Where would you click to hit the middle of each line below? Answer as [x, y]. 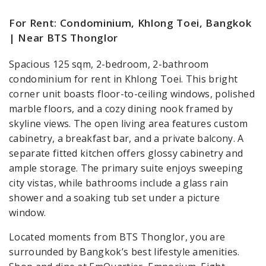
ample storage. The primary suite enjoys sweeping [126, 168]
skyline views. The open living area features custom [129, 124]
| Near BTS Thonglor [64, 38]
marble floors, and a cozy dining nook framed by [121, 109]
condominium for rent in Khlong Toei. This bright [123, 79]
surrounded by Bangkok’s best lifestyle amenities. [124, 252]
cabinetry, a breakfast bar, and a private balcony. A [126, 139]
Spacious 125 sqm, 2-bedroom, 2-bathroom [109, 64]
